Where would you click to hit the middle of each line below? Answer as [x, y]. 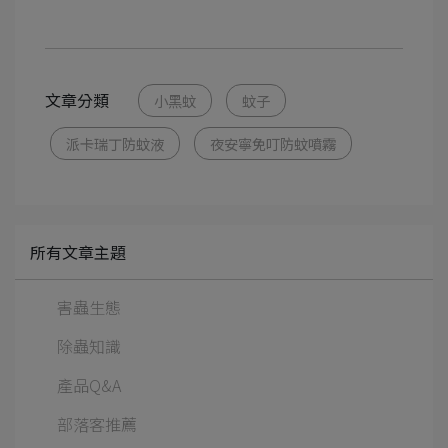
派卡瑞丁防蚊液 [115, 143]
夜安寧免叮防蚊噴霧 [273, 143]
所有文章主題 [78, 251]
